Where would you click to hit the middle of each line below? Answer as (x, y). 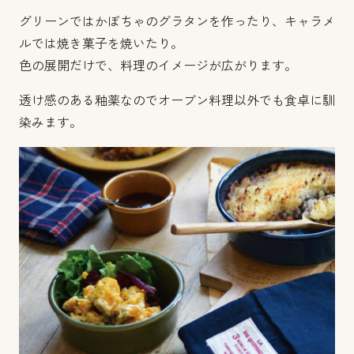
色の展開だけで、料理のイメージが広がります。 (158, 66)
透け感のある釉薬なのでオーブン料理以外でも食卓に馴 (177, 100)
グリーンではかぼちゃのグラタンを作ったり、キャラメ (177, 21)
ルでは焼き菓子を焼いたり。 (101, 43)
